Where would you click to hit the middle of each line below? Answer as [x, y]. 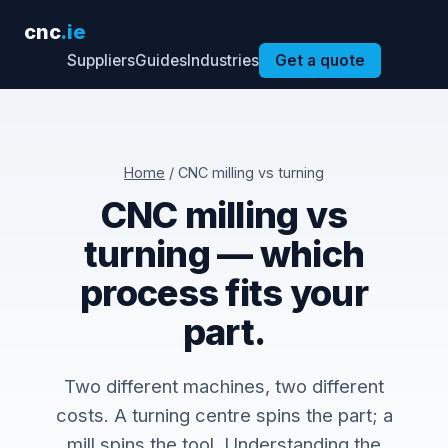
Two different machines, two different [224, 386]
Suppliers [101, 60]
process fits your [224, 293]
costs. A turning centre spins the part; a [224, 415]
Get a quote [320, 60]
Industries [223, 60]
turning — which [224, 254]
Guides [161, 60]
